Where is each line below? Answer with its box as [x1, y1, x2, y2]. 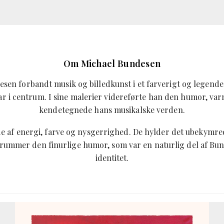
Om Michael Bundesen [63, 57, 161, 69]
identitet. [95, 152, 129, 163]
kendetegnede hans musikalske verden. [39, 104, 185, 115]
